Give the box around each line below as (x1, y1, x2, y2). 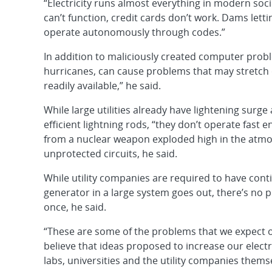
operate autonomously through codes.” (44, 25, 225, 39)
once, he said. (44, 200, 106, 214)
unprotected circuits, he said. (44, 147, 177, 160)
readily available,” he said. (44, 79, 161, 92)
